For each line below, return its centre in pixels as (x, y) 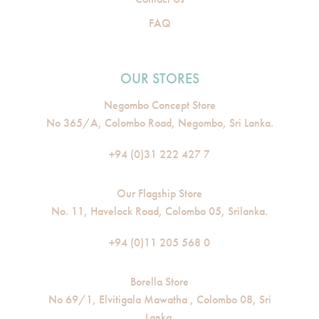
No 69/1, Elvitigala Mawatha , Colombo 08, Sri (159, 299)
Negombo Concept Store (159, 105)
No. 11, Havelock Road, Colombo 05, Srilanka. (159, 211)
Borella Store (159, 282)
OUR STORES (159, 78)
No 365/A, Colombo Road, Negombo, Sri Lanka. (159, 123)
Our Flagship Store (159, 193)
